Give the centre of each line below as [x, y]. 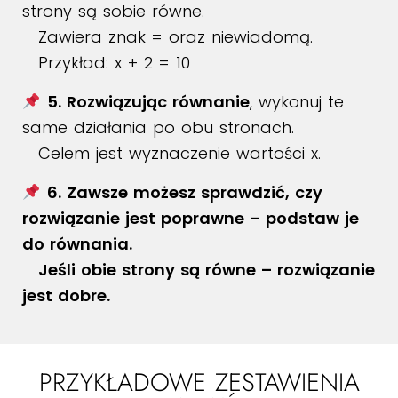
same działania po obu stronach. [158, 127]
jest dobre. [66, 295]
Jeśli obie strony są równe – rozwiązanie [199, 270]
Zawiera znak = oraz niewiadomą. [167, 37]
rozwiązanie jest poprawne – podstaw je [191, 218]
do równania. [77, 244]
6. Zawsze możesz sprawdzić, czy [184, 192]
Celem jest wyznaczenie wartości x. [171, 153]
